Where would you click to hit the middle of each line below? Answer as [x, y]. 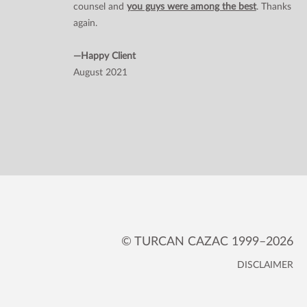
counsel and [100, 7]
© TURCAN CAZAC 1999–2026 [207, 242]
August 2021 [100, 72]
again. [85, 23]
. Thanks [273, 7]
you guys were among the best [191, 7]
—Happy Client [104, 56]
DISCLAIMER [265, 265]
